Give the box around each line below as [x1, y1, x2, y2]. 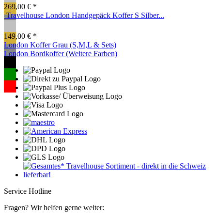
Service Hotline [4, 187, 51, 196]
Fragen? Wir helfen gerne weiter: [4, 203, 104, 212]
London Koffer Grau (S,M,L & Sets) [4, 41, 116, 49]
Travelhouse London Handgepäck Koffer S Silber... [6, 11, 164, 20]
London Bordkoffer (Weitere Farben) [4, 49, 117, 58]
